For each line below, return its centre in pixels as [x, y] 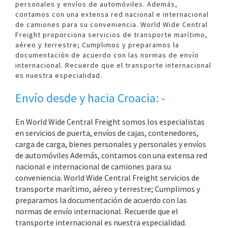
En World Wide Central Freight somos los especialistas [110, 122]
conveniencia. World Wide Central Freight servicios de [107, 178]
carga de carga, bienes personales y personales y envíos [111, 144]
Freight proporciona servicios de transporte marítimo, [111, 35]
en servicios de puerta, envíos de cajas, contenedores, [107, 133]
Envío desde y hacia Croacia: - [90, 98]
